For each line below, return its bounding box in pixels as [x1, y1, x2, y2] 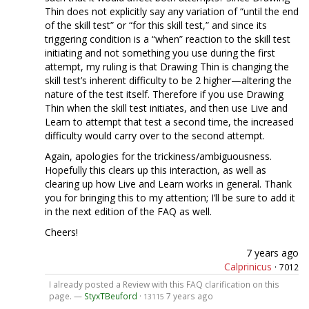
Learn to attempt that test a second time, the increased [45, 114, 294, 128]
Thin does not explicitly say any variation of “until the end [45, 4, 299, 18]
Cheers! [45, 225, 78, 239]
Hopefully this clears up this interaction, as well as [45, 163, 266, 177]
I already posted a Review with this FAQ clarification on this [48, 278, 279, 290]
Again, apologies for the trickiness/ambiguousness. [45, 149, 272, 163]
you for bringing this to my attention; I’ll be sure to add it [45, 190, 295, 204]
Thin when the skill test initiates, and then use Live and [45, 101, 288, 114]
